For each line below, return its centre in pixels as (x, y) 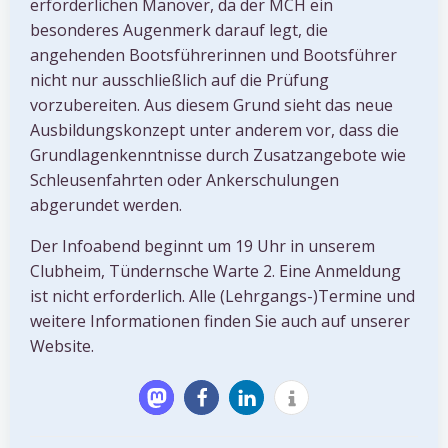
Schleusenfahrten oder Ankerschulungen (184, 180)
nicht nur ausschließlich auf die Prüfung (179, 80)
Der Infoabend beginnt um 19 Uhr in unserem (202, 246)
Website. (62, 346)
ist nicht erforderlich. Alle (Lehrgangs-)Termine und (222, 296)
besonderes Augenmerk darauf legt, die (179, 30)
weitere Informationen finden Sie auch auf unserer (220, 321)
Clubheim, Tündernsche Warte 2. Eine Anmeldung (215, 271)
